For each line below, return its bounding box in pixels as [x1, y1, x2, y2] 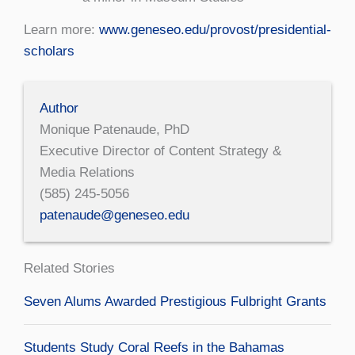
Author [40, 100, 78, 116]
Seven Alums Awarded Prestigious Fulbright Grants [24, 293, 326, 309]
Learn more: [24, 21, 99, 37]
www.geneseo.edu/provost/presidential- [99, 21, 331, 37]
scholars [24, 43, 74, 59]
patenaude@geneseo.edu [40, 207, 189, 223]
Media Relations [40, 164, 135, 180]
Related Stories [24, 260, 115, 276]
